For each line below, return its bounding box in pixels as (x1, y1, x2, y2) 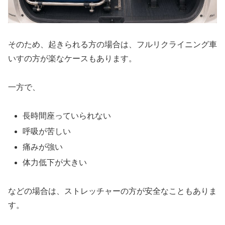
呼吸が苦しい (23, 127, 71, 136)
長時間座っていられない (23, 111, 111, 120)
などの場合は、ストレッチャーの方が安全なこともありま (8, 186, 217, 195)
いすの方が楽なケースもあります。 (8, 54, 137, 63)
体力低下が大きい (23, 158, 87, 167)
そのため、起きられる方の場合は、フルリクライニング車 (8, 40, 217, 49)
